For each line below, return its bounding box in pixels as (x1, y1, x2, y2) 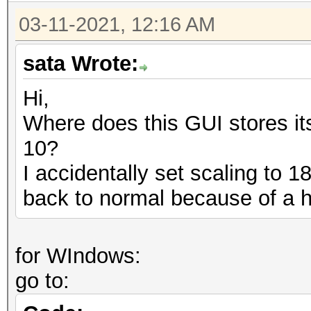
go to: (15, 269, 69, 293)
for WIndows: (15, 244, 141, 268)
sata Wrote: (23, 51, 138, 76)
